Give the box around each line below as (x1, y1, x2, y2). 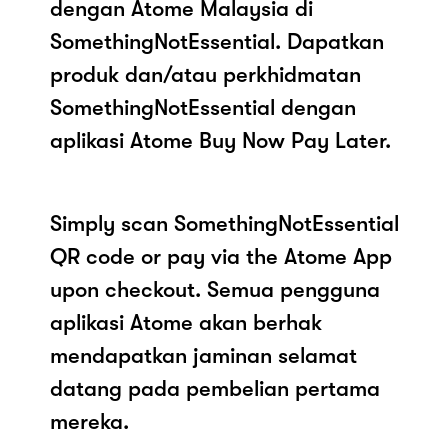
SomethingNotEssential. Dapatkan (50, 28, 384, 54)
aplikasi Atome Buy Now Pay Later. (50, 127, 391, 153)
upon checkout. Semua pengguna (50, 276, 380, 302)
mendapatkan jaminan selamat (50, 342, 357, 368)
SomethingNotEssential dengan (50, 94, 356, 120)
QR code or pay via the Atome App (50, 243, 392, 269)
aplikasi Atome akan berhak (50, 309, 322, 335)
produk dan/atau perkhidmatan (50, 61, 361, 87)
